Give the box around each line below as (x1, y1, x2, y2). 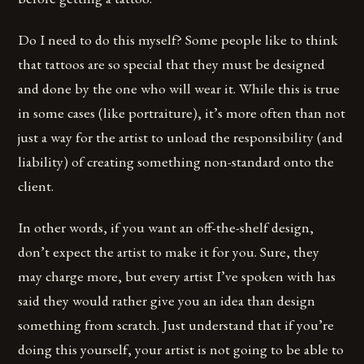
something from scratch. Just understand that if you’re (18, 315, 335, 335)
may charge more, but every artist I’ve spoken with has (18, 266, 336, 286)
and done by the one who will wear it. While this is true (18, 79, 340, 98)
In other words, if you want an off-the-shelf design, (18, 218, 314, 237)
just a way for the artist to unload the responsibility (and (18, 128, 344, 147)
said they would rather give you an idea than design (18, 291, 316, 310)
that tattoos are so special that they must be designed (18, 54, 326, 74)
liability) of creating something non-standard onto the (18, 152, 335, 171)
